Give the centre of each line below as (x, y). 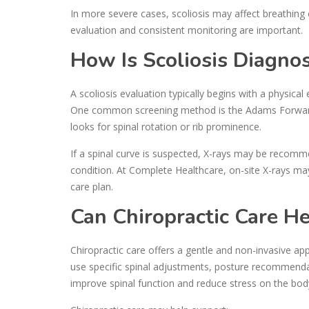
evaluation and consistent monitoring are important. (187, 30)
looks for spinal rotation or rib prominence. (166, 126)
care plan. (92, 186)
